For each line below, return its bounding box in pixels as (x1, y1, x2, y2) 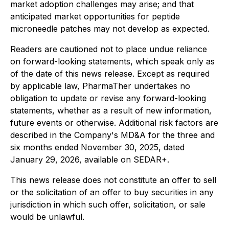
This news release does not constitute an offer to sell (10, 175, 216, 186)
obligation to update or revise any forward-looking (10, 93, 206, 104)
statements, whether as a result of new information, (10, 105, 212, 116)
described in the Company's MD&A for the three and (10, 130, 215, 141)
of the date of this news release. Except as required (10, 68, 210, 79)
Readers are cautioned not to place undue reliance (10, 44, 207, 55)
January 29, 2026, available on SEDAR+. (10, 154, 169, 165)
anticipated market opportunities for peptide (10, 11, 180, 22)
